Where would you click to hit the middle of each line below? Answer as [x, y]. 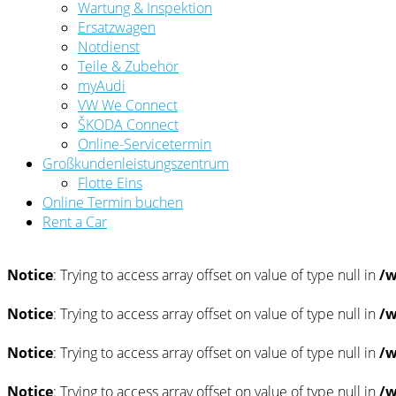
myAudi [102, 85]
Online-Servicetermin [145, 144]
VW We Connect [128, 105]
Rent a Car [75, 221]
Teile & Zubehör [128, 66]
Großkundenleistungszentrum [136, 163]
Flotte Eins [110, 183]
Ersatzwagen [117, 27]
